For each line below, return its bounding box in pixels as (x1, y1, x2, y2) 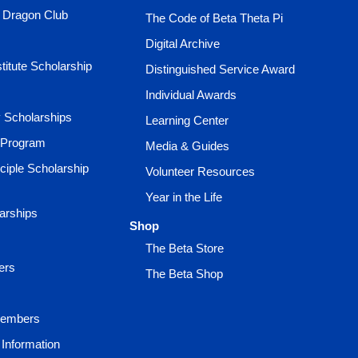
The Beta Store (145, 241, 225, 255)
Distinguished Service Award (145, 62, 296, 76)
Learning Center (145, 113, 229, 127)
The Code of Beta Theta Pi (145, 11, 284, 25)
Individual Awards (145, 88, 237, 101)
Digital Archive (145, 37, 221, 50)
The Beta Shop (145, 267, 224, 280)
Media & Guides (145, 139, 230, 153)
